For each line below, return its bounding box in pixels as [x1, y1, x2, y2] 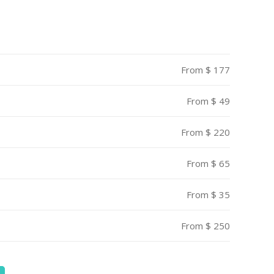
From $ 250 [181, 220, 230, 232]
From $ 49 [187, 95, 230, 107]
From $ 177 [181, 64, 230, 76]
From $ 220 [181, 126, 230, 138]
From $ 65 [187, 157, 230, 169]
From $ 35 [187, 188, 230, 201]
